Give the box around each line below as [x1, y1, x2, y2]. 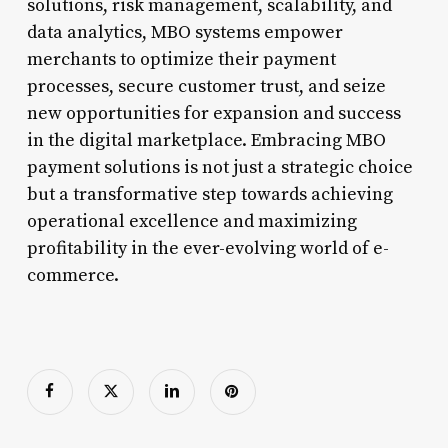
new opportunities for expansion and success [26, 101, 401, 125]
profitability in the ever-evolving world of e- [26, 236, 389, 260]
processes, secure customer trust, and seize [26, 74, 386, 98]
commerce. [26, 263, 119, 287]
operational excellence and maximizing [26, 209, 357, 233]
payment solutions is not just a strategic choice [26, 155, 413, 179]
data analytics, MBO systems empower [26, 20, 343, 44]
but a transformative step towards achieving [26, 182, 393, 206]
